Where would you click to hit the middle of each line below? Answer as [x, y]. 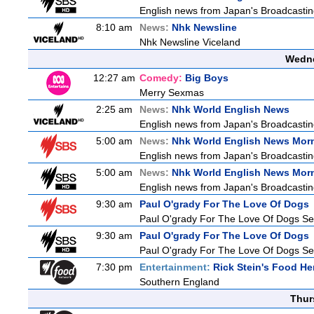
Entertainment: [176, 267]
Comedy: [162, 78]
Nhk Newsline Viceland [190, 42]
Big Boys [207, 78]
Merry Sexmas [172, 93]
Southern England [179, 282]
